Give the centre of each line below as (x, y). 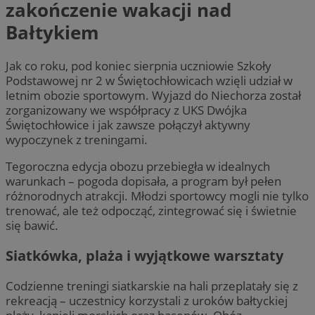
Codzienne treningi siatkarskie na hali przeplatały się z (152, 286)
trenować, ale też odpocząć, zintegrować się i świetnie (151, 211)
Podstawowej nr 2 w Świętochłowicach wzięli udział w (149, 80)
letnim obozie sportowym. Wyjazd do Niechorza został (153, 95)
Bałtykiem (52, 32)
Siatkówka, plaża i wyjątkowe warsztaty (144, 256)
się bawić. (32, 226)
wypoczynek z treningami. (77, 139)
